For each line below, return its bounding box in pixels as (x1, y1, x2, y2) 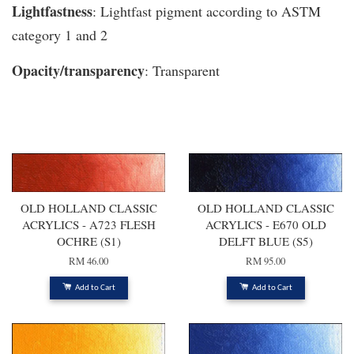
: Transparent (145, 61, 220, 81)
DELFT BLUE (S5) (218, 233, 313, 250)
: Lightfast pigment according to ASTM (92, 2, 321, 21)
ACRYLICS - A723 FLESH (21, 217, 156, 233)
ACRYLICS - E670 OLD (205, 217, 326, 233)
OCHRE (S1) (56, 233, 121, 250)
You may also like (12, 119, 131, 141)
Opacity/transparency (12, 60, 145, 81)
